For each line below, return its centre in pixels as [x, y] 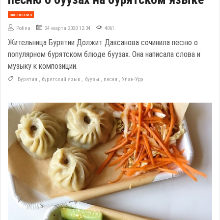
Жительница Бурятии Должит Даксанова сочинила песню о [103, 42]
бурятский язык [61, 79]
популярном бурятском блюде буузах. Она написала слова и [104, 54]
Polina [23, 28]
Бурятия [27, 79]
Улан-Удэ [133, 79]
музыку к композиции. [43, 66]
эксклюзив [21, 15]
